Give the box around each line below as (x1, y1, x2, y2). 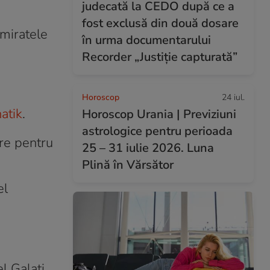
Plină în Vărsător (82, 157, 174, 173)
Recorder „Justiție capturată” (82, 49, 237, 65)
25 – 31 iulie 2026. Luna (82, 140, 214, 156)
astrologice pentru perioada (82, 123, 233, 139)
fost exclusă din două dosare (82, 15, 239, 31)
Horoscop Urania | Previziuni (82, 106, 236, 122)
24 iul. (222, 92, 245, 103)
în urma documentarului (82, 32, 211, 48)
